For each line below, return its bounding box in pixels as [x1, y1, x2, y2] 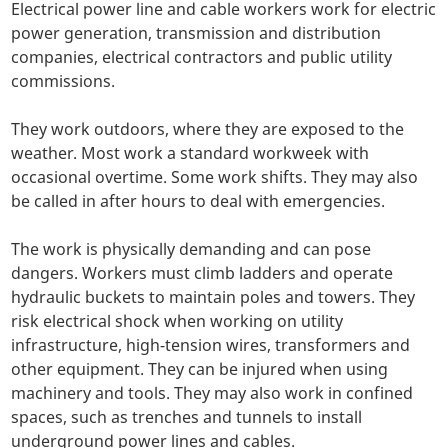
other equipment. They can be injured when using [11, 358, 389, 381]
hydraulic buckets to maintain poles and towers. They [11, 286, 416, 309]
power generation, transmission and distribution [11, 22, 382, 45]
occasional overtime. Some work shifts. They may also [11, 166, 419, 189]
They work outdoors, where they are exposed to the [11, 118, 405, 141]
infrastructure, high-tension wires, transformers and [11, 334, 411, 357]
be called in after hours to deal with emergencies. [11, 190, 386, 213]
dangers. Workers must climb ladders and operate [11, 262, 394, 285]
